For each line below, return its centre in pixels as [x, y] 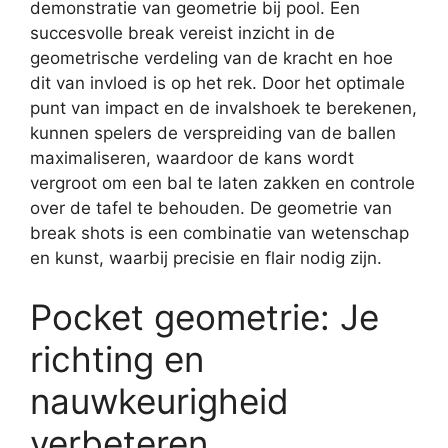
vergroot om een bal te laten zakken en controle [222, 182]
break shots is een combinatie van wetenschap [219, 232]
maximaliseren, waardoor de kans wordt [192, 157]
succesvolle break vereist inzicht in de [182, 32]
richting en [117, 359]
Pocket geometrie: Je [204, 317]
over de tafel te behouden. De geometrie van [211, 207]
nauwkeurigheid [159, 401]
